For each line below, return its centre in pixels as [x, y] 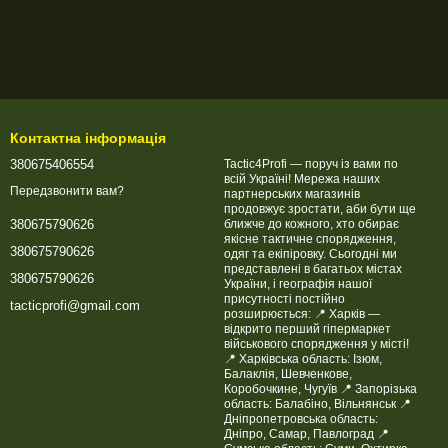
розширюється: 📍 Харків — [269, 314]
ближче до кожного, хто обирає [311, 224]
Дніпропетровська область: [301, 419]
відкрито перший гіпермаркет [307, 329]
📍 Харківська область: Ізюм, [303, 359]
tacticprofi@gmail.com [75, 306]
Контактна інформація [88, 138]
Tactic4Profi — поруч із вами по [311, 164]
